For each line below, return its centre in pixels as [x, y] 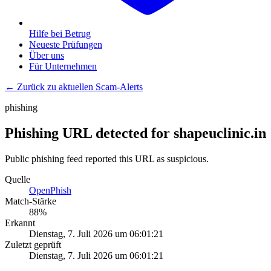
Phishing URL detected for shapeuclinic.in [135, 133]
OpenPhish [50, 190]
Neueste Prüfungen [66, 44]
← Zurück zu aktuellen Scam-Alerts [74, 87]
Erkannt [20, 223]
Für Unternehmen [63, 66]
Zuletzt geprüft [33, 244]
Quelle [18, 179]
